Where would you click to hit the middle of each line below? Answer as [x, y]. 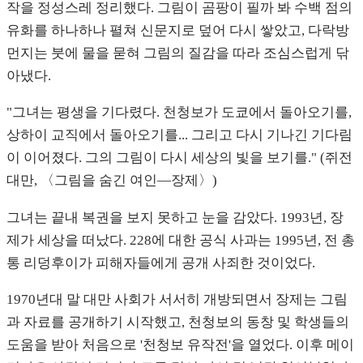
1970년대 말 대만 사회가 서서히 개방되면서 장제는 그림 [177, 300]
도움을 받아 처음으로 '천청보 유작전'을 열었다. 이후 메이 [180, 345]
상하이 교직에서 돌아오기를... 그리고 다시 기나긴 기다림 [179, 135]
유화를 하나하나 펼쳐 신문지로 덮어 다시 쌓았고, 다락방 [178, 30]
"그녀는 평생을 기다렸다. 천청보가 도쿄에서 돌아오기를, [179, 113]
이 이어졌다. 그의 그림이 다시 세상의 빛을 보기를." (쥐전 [179, 158]
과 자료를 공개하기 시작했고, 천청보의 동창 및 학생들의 [178, 322]
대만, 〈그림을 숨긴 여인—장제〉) [112, 181]
